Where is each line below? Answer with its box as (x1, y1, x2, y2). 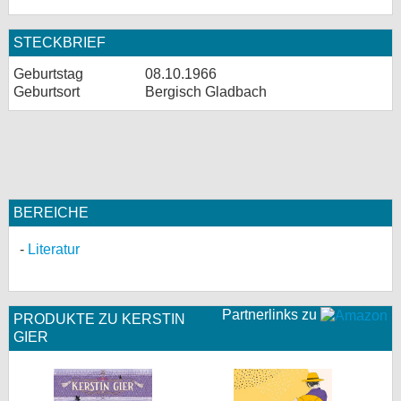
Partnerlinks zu (222, 307, 320, 322)
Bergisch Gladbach (145, 84, 267, 99)
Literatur (28, 242, 80, 257)
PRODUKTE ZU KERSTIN (13, 311, 185, 327)
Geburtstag (13, 66, 83, 81)
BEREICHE (13, 205, 89, 220)
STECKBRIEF (13, 35, 106, 50)
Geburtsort (13, 84, 80, 99)
